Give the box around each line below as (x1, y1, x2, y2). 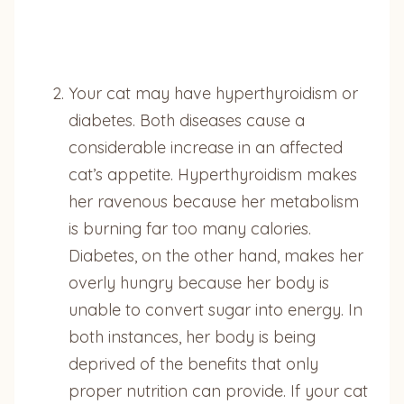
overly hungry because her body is (69, 271, 329, 293)
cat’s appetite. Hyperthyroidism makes (69, 163, 357, 185)
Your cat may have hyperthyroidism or (69, 82, 358, 104)
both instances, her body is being (69, 326, 316, 347)
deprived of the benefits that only (69, 353, 318, 374)
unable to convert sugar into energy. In (69, 298, 363, 320)
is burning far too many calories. (69, 217, 311, 239)
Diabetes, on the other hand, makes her (69, 244, 363, 266)
